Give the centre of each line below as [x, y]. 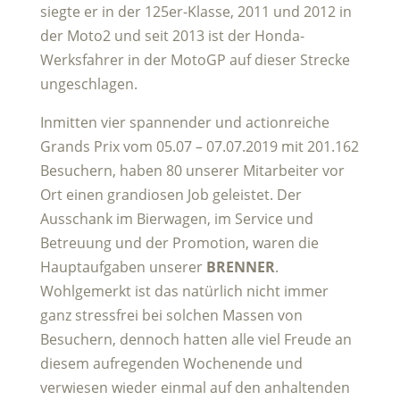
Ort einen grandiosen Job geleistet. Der [171, 195]
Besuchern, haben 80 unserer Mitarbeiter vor [192, 171]
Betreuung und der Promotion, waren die [179, 243]
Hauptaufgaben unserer [123, 267]
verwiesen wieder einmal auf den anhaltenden [195, 387]
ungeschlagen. [88, 84]
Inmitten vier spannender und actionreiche [184, 122]
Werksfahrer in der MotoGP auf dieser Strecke [195, 60]
